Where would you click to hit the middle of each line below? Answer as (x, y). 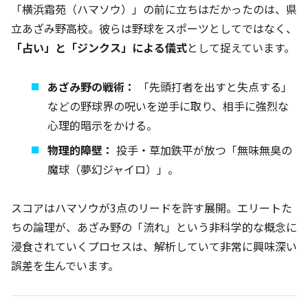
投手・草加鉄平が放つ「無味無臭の (203, 150)
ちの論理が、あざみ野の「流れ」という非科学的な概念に (154, 227)
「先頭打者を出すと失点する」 (214, 86)
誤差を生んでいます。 (65, 266)
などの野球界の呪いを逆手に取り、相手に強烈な (168, 106)
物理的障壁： (81, 150)
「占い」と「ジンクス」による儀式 (99, 47)
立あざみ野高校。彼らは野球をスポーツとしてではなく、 (154, 28)
